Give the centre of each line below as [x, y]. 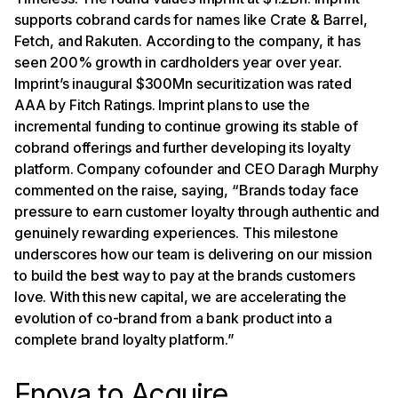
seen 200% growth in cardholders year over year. [178, 62]
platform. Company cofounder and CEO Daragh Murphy [197, 168]
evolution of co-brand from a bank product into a [174, 318]
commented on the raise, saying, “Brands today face [187, 190]
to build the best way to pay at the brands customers [185, 275]
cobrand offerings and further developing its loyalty [183, 147]
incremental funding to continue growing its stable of [186, 126]
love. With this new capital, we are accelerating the [180, 296]
